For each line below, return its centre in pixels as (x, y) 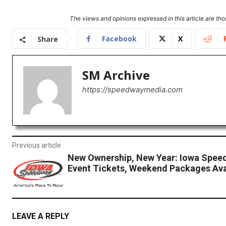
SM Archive (116, 75)
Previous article (37, 146)
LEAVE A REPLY (41, 216)
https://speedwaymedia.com (132, 90)
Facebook (119, 39)
